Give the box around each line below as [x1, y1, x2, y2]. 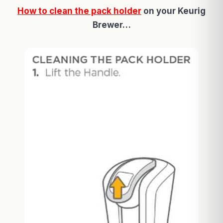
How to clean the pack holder [17, 5, 141, 16]
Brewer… [92, 19, 131, 30]
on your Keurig [141, 5, 206, 16]
